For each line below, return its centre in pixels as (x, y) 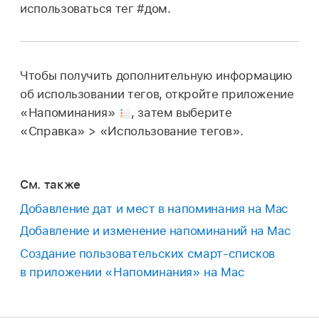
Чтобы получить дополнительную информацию (156, 76)
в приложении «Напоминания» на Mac (132, 272)
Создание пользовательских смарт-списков (148, 253)
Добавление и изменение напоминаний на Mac (156, 231)
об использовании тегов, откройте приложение (157, 94)
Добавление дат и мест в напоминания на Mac (155, 209)
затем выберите (185, 113)
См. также (50, 184)
